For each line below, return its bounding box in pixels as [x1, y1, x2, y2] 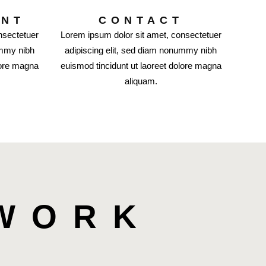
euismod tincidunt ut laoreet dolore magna [60, 61, 221, 71]
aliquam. [124, 76, 157, 86]
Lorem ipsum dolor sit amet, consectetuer [60, 30, 221, 40]
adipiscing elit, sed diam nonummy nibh [65, 45, 217, 55]
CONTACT [98, 14, 183, 26]
